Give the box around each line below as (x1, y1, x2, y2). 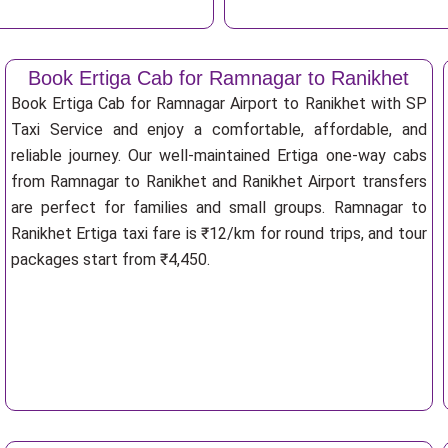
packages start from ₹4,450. (10, 250, 210, 269)
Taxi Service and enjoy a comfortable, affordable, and (10, 120, 427, 139)
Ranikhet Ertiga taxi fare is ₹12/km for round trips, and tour (10, 224, 427, 243)
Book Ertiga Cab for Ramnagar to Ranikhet (28, 67, 410, 89)
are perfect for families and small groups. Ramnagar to (10, 198, 427, 217)
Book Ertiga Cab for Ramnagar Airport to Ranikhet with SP (10, 94, 427, 113)
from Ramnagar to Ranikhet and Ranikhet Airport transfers (10, 172, 427, 191)
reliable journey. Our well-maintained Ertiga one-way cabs (10, 146, 427, 165)
